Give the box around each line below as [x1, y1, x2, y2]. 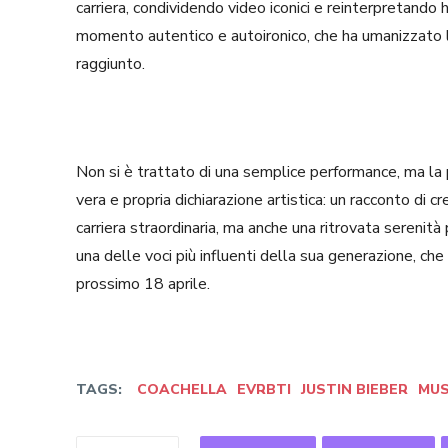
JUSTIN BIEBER [301, 380, 408, 400]
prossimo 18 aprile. [76, 273, 210, 296]
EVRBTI [237, 380, 291, 400]
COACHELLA [137, 380, 227, 400]
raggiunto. [76, 53, 145, 76]
